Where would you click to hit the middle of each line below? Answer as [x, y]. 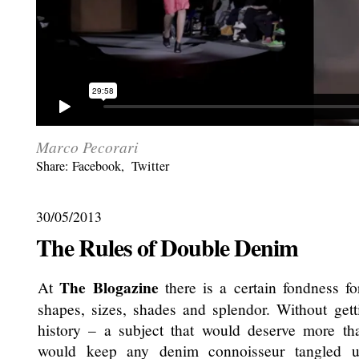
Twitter [150, 166]
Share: [52, 166]
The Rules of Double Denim [167, 247]
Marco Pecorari [87, 147]
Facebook [97, 166]
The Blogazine [109, 287]
